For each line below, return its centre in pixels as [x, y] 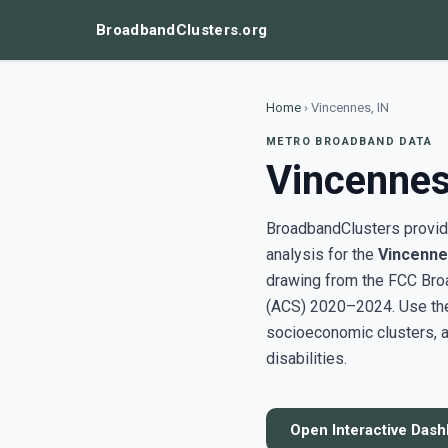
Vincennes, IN [350, 107]
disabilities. [306, 358]
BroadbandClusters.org [182, 30]
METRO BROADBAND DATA [349, 141]
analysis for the [322, 254]
